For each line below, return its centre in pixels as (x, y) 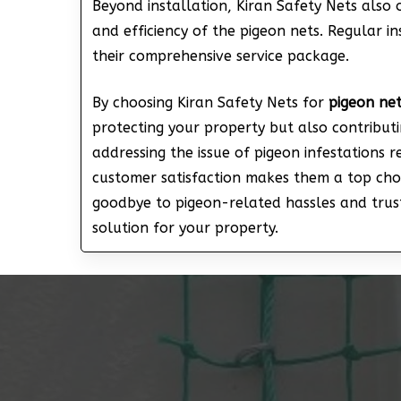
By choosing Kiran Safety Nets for (210, 102)
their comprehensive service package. (220, 55)
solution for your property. (185, 227)
